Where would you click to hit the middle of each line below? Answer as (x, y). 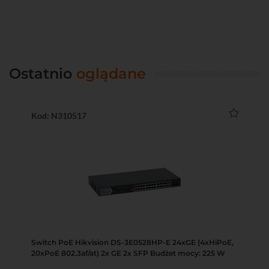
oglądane (111, 73)
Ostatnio (43, 73)
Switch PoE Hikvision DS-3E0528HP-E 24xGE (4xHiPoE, (132, 242)
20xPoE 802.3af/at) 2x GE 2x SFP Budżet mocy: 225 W (128, 253)
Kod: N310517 (59, 115)
